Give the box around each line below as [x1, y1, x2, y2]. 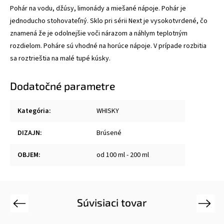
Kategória [17, 105, 49, 116]
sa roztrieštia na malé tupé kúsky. [10, 53, 110, 63]
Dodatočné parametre [10, 79, 115, 92]
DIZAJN [17, 127, 40, 138]
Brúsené [96, 127, 121, 138]
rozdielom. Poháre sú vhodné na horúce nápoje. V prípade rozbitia [10, 40, 206, 51]
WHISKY [96, 105, 119, 116]
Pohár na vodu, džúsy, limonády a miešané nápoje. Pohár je [10, 3, 186, 13]
